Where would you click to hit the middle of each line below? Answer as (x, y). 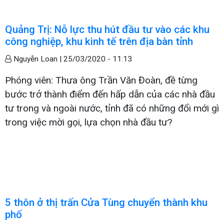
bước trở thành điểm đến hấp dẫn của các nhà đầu (110, 94)
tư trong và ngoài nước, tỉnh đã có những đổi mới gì (112, 108)
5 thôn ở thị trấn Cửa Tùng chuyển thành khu (106, 202)
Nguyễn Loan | (37, 59)
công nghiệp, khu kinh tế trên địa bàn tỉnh (99, 41)
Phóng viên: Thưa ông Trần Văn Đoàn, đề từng (101, 80)
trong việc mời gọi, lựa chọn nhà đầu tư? (88, 122)
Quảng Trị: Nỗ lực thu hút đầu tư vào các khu (107, 29)
